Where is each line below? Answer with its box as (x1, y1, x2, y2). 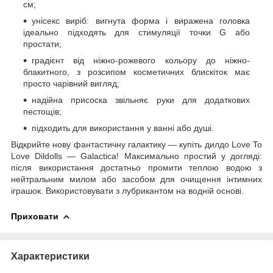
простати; (23, 38, 62, 49)
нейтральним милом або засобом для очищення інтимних (11, 174, 262, 184)
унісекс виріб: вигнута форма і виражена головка (32, 15, 250, 26)
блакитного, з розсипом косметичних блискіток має (23, 66, 250, 77)
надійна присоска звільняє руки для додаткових (32, 94, 250, 105)
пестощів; (23, 106, 62, 116)
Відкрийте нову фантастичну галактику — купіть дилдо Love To (11, 139, 262, 149)
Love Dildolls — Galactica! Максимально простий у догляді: (11, 151, 262, 161)
